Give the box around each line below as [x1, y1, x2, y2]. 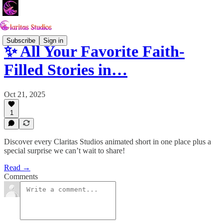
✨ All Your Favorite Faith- [4, 42, 185, 61]
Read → [4, 163, 30, 172]
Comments [4, 172, 38, 181]
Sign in [43, 36, 63, 44]
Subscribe [6, 36, 35, 44]
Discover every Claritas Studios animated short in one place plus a [4, 137, 211, 146]
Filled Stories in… [4, 61, 127, 79]
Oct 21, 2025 [4, 90, 45, 99]
